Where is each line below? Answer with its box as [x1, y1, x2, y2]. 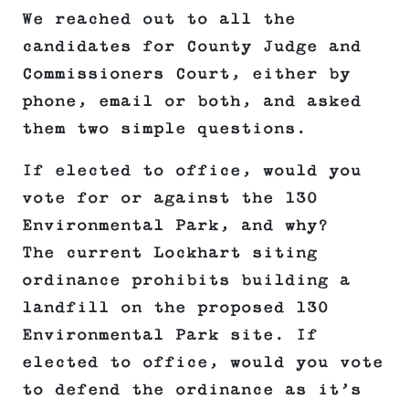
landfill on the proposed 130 [22, 299, 329, 318]
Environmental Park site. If [22, 326, 318, 345]
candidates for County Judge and [22, 37, 362, 57]
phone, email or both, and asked [22, 92, 362, 111]
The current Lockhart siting [22, 244, 318, 263]
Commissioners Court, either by [22, 65, 351, 84]
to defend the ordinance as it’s [22, 381, 362, 400]
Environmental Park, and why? [22, 216, 329, 236]
